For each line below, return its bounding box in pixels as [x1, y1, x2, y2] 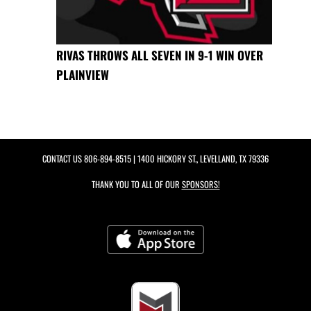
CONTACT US [42, 152, 84, 166]
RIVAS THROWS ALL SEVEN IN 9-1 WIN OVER [56, 47, 263, 65]
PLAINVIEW [56, 66, 109, 84]
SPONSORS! [181, 178, 220, 192]
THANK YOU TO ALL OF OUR [91, 178, 182, 192]
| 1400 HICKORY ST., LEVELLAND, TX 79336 [131, 152, 269, 166]
